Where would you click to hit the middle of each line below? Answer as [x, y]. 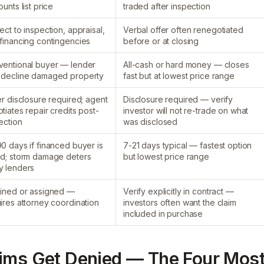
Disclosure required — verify [178, 99]
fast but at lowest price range [179, 76]
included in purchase [163, 214]
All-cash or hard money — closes [186, 65]
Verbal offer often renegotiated [183, 30]
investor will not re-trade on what [186, 110]
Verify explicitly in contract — [179, 191]
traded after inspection [167, 6]
